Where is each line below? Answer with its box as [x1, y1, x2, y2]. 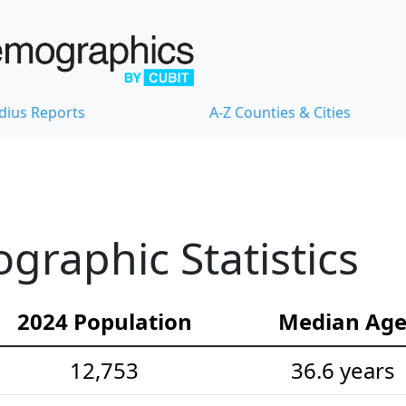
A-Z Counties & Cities [209, 101, 351, 122]
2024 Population [16, 305, 192, 336]
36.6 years [290, 354, 395, 385]
